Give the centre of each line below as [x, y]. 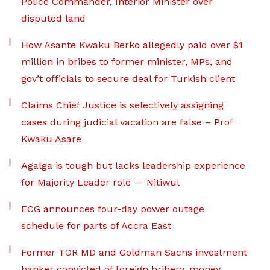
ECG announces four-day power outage [113, 209]
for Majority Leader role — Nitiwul [100, 183]
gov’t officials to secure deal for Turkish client [128, 79]
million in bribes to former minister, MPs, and [127, 62]
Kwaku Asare [51, 139]
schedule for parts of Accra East [96, 226]
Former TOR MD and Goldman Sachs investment [134, 253]
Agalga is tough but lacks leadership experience [133, 166]
